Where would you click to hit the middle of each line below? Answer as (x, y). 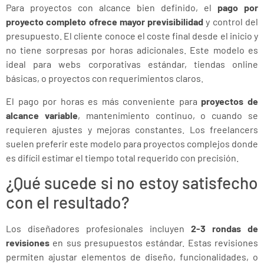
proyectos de (230, 101)
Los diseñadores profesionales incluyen (98, 228)
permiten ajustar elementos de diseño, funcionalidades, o (132, 256)
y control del (231, 22)
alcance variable (42, 115)
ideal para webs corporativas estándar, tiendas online (132, 64)
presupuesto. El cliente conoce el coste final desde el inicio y (132, 36)
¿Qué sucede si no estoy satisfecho (132, 182)
